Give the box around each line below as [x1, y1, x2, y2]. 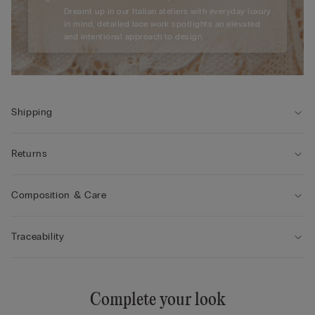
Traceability [11, 231, 65, 243]
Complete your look [89, 290, 226, 311]
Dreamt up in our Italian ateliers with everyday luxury [64, 6, 271, 17]
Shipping [11, 106, 53, 119]
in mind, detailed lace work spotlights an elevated [64, 19, 260, 30]
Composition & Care [11, 189, 107, 202]
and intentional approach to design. [64, 32, 204, 42]
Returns [11, 148, 47, 160]
